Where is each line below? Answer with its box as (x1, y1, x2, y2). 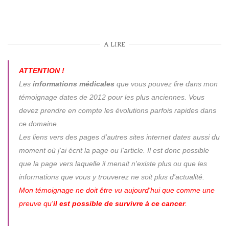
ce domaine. (18, 119, 59, 128)
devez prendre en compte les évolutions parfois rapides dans (18, 106, 216, 114)
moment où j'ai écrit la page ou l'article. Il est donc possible (18, 146, 209, 154)
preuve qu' (18, 199, 53, 208)
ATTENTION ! (18, 66, 64, 75)
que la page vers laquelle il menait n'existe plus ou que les (18, 159, 207, 168)
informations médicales (32, 79, 114, 88)
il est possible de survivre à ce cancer (53, 199, 185, 208)
